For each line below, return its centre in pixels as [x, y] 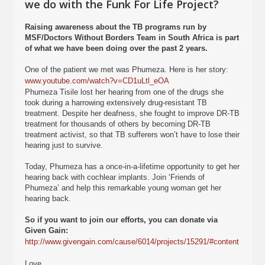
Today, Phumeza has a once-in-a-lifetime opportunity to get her [132, 167]
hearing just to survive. [64, 145]
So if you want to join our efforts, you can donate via [122, 220]
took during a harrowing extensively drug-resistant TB [116, 103]
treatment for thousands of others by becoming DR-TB [118, 124]
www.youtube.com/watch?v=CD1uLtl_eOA [97, 81]
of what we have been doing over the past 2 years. [117, 48]
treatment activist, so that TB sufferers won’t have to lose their [132, 135]
